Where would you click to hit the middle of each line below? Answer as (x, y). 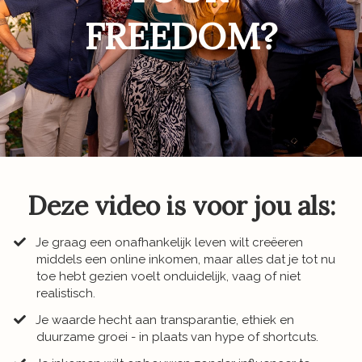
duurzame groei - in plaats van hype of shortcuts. (177, 337)
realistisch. (66, 294)
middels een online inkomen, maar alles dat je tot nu (186, 260)
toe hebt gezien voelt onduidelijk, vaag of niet (168, 277)
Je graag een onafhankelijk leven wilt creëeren (170, 243)
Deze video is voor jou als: (181, 206)
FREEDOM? (181, 36)
